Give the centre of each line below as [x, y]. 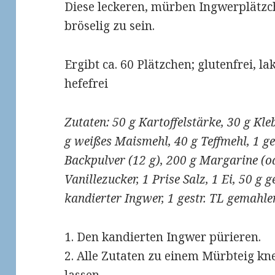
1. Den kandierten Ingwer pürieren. [163, 237]
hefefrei [87, 84]
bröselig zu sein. [110, 26]
